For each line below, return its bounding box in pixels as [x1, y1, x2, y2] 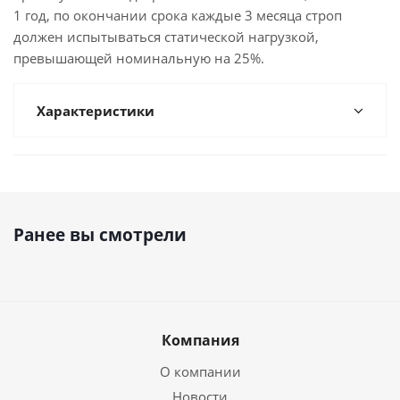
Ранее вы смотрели [13, 223, 187, 246]
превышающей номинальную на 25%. [13, 49, 264, 67]
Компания [161, 330, 239, 350]
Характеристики [37, 102, 154, 120]
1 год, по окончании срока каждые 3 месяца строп [13, 6, 342, 24]
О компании [159, 362, 241, 380]
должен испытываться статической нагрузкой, [13, 28, 319, 46]
